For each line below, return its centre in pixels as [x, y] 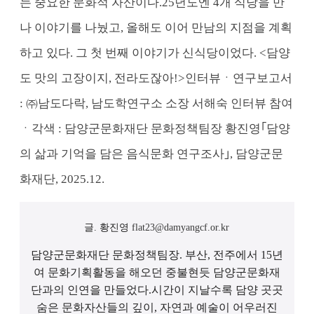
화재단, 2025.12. [62, 179]
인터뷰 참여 [262, 103]
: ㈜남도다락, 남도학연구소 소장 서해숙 [125, 103]
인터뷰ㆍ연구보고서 [239, 78]
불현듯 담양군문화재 [228, 272]
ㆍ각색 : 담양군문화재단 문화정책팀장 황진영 [141, 128]
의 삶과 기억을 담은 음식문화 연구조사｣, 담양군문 [152, 153]
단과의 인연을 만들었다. [91, 289]
